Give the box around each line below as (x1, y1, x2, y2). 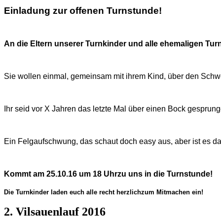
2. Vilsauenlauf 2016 (4, 205, 106, 219)
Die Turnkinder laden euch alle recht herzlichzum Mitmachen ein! (4, 188, 203, 196)
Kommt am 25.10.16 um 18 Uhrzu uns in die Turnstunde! (4, 170, 213, 179)
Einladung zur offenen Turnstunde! (4, 5, 162, 16)
